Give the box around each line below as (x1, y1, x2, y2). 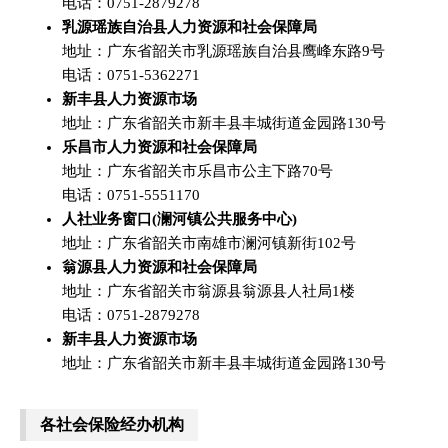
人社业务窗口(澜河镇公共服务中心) (62, 211, 297, 227)
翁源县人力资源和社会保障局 (62, 259, 257, 275)
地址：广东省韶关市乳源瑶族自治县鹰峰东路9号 (62, 43, 385, 59)
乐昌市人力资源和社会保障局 (62, 139, 257, 155)
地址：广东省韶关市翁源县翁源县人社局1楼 (62, 283, 355, 299)
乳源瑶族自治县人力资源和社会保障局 (62, 19, 317, 35)
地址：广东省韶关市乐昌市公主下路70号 (62, 163, 333, 179)
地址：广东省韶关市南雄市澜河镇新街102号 (62, 235, 356, 251)
